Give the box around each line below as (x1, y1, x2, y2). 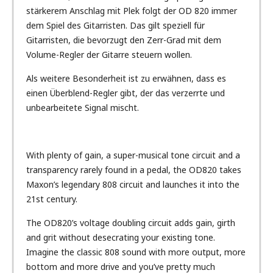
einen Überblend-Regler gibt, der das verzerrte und (26, 87, 225, 99)
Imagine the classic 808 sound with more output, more (26, 246, 246, 258)
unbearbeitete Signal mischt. (26, 102, 139, 114)
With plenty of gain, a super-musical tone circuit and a (26, 149, 240, 161)
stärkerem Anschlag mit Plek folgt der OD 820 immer (26, 5, 237, 17)
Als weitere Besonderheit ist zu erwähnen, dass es (26, 73, 226, 85)
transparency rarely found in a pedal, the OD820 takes (26, 164, 241, 176)
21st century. (26, 193, 77, 205)
